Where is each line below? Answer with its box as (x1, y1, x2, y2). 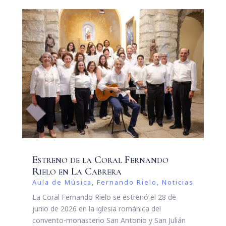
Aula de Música (32, 177, 92, 188)
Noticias (161, 177, 194, 188)
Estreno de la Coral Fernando (32, 153, 168, 166)
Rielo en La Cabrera (32, 165, 122, 178)
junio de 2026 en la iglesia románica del (32, 203, 161, 214)
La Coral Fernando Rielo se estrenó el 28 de (32, 192, 176, 203)
